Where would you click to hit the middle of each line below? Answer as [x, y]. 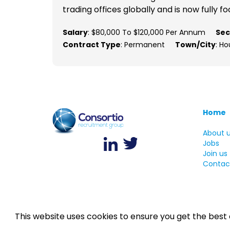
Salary [75, 33]
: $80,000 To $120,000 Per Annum [147, 33]
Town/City [195, 45]
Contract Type [92, 45]
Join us [215, 154]
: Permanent [143, 45]
